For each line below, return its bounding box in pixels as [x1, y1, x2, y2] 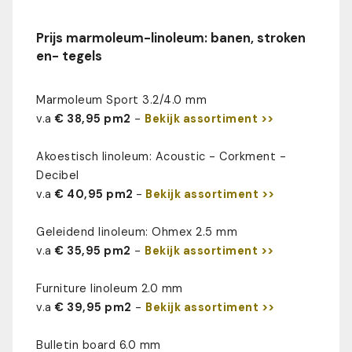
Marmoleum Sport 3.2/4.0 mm [36, 93, 207, 108]
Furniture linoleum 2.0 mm [36, 281, 183, 296]
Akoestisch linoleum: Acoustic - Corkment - [36, 149, 286, 164]
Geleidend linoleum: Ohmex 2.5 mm [36, 225, 237, 240]
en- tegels [36, 48, 102, 65]
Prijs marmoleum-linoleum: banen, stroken [36, 30, 306, 47]
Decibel [36, 168, 79, 183]
